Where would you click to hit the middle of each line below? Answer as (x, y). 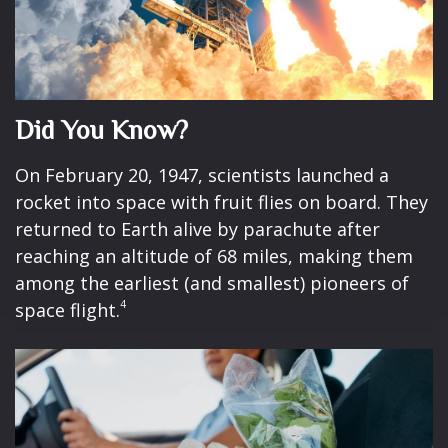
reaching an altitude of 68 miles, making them (214, 255)
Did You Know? (101, 130)
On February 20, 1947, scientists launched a (202, 174)
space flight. (67, 309)
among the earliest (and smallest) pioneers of (212, 282)
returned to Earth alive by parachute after (197, 228)
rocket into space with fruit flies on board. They (221, 201)
